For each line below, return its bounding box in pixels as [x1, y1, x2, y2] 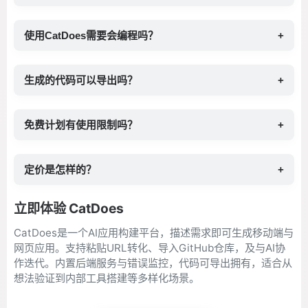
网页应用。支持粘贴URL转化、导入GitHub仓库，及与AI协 [14, 241, 285, 254]
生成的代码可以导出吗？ [24, 74, 137, 86]
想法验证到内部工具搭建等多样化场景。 [14, 272, 199, 285]
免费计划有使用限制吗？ [24, 119, 137, 131]
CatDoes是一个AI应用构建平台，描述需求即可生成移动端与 [14, 226, 294, 239]
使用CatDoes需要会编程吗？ [24, 30, 158, 41]
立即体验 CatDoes [14, 200, 124, 217]
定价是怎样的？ [24, 164, 96, 175]
